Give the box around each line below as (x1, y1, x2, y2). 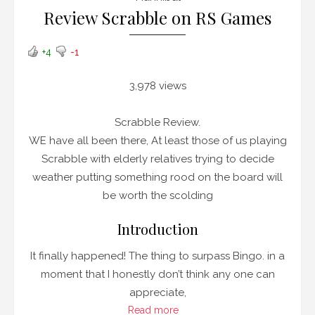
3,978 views (129, 79, 186, 92)
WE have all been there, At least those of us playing (28, 134, 287, 147)
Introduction (117, 219, 198, 238)
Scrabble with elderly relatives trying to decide (41, 153, 274, 165)
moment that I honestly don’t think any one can (40, 268, 275, 281)
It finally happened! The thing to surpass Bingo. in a (30, 250, 285, 262)
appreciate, (129, 286, 186, 299)
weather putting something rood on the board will (32, 171, 283, 184)
